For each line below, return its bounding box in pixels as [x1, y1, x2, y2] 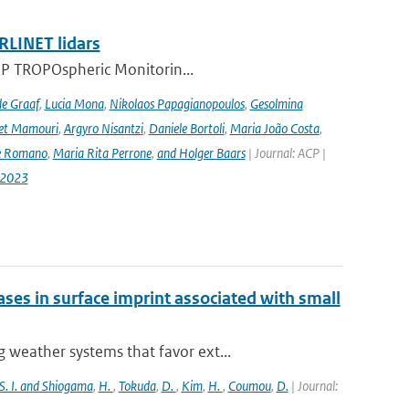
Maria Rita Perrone [52, 144, 152, 162]
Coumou [227, 377, 271, 394]
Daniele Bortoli [148, 120, 225, 137]
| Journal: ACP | [245, 144, 326, 162]
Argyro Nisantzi [63, 120, 143, 137]
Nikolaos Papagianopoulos [109, 95, 245, 112]
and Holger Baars [156, 144, 246, 162]
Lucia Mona [44, 95, 104, 112]
